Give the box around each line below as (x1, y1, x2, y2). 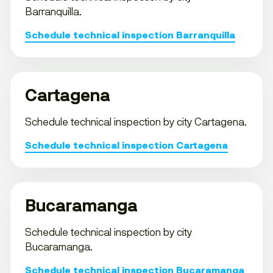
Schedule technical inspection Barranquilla (25, 29, 235, 41)
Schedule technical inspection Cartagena (25, 139, 228, 152)
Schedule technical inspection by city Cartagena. (25, 115, 247, 129)
